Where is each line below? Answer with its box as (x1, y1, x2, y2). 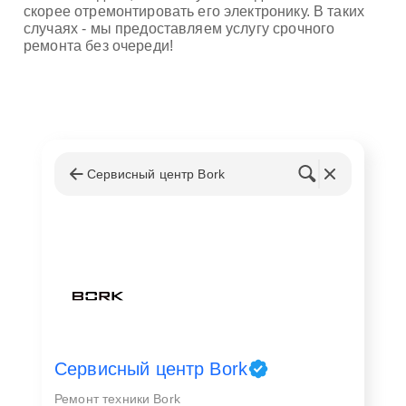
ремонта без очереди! (24, 38, 173, 53)
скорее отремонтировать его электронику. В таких (24, 4, 365, 19)
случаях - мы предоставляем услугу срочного (24, 21, 335, 36)
